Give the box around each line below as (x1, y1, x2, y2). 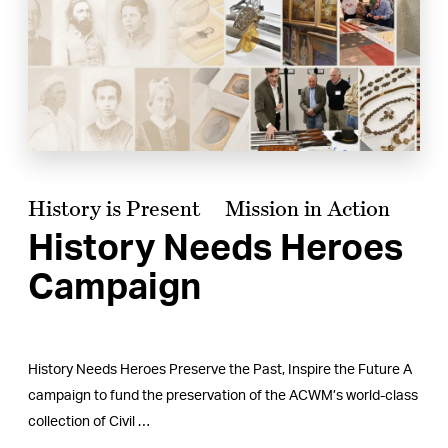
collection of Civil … (28, 415, 150, 430)
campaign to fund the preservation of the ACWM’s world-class (28, 389, 418, 404)
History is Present (28, 195, 200, 222)
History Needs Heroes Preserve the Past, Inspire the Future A (28, 363, 412, 378)
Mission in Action (225, 195, 390, 222)
